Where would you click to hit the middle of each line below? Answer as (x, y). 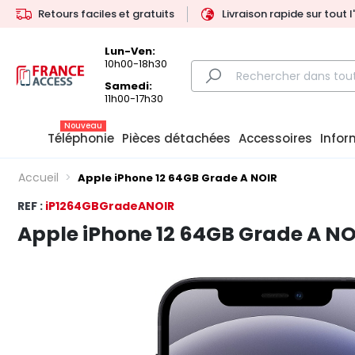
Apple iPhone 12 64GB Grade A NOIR (178, 178)
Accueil (38, 178)
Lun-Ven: (130, 51)
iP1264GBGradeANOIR (110, 206)
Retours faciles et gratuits (106, 14)
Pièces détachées (176, 139)
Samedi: (129, 86)
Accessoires (275, 139)
